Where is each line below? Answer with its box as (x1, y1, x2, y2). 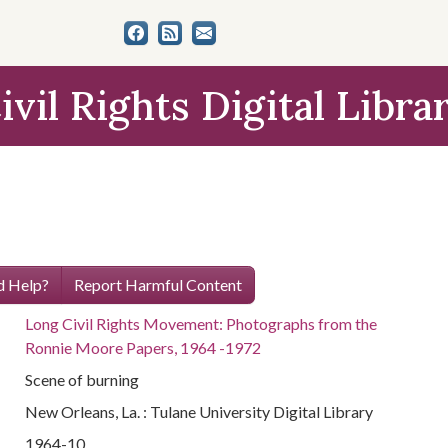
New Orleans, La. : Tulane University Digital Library (25, 402, 374, 421)
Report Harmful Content (73, 275, 242, 294)
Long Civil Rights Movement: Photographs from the (25, 314, 378, 333)
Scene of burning (25, 370, 140, 389)
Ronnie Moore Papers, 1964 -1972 (25, 338, 262, 357)
